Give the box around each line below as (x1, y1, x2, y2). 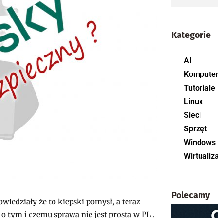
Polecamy (171, 189, 210, 200)
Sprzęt (184, 124, 207, 133)
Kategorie (171, 29, 211, 40)
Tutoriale (184, 83, 216, 92)
